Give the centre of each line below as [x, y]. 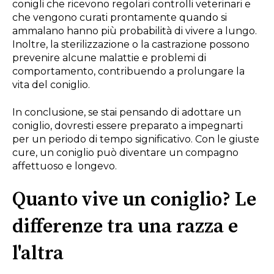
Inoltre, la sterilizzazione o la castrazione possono [131, 45]
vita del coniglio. [51, 85]
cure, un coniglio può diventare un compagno [125, 152]
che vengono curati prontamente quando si [120, 18]
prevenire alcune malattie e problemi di [109, 58]
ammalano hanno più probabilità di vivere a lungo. [135, 31]
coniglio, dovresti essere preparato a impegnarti [128, 125]
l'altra [38, 254]
